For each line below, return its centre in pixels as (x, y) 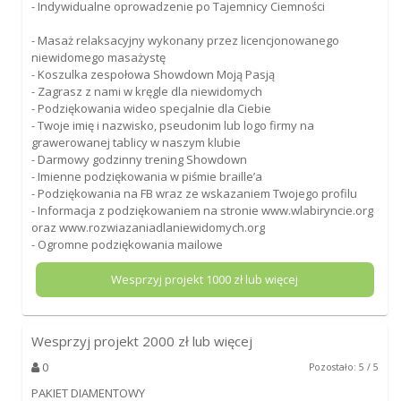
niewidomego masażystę (98, 57)
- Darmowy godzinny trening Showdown (139, 159)
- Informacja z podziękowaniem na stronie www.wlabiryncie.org (202, 210)
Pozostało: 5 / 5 (344, 367)
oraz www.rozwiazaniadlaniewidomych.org (148, 227)
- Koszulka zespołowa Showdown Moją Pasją (153, 74)
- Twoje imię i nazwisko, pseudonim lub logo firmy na (172, 125)
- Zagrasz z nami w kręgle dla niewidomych (146, 91)
